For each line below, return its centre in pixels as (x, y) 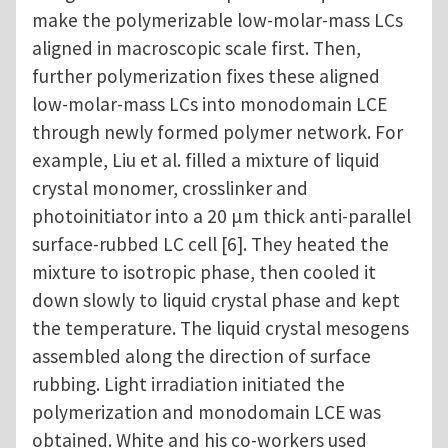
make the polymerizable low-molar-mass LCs (217, 20)
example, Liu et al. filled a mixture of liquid (206, 160)
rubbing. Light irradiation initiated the (188, 384)
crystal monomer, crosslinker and (170, 188)
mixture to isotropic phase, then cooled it (204, 272)
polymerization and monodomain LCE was (206, 412)
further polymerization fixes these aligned (206, 76)
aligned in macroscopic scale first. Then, (196, 48)
